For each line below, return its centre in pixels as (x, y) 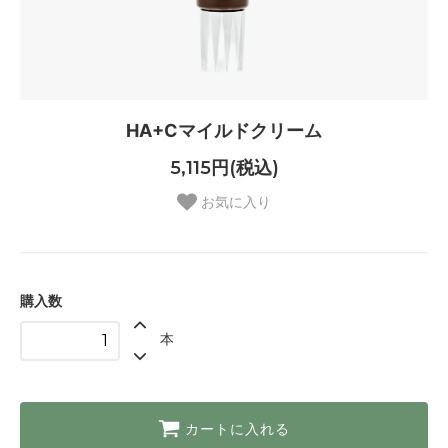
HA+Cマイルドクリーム (224, 130)
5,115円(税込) (224, 168)
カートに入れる (237, 429)
